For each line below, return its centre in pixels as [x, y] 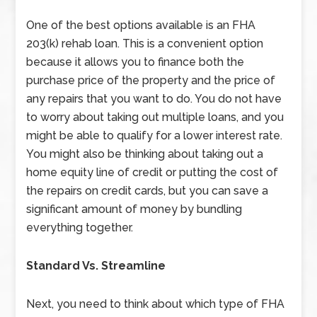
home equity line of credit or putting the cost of [152, 172]
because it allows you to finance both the [136, 62]
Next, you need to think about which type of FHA [156, 304]
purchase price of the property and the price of [151, 80]
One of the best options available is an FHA [141, 25]
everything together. [80, 227]
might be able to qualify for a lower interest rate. [155, 136]
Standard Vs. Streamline [96, 266]
